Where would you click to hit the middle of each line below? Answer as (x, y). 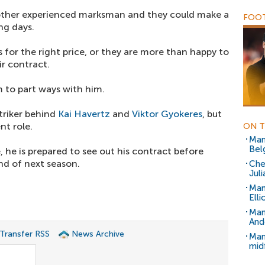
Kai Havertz (84, 114)
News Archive (98, 234)
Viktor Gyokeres (167, 114)
